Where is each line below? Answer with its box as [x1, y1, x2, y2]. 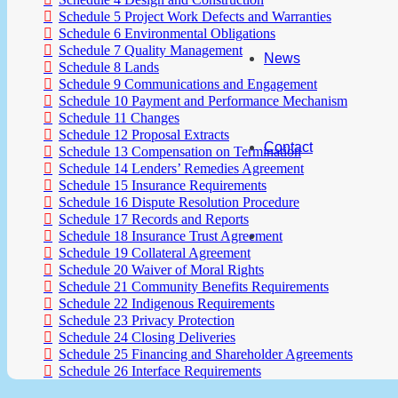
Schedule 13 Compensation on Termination [59, 143, 301, 159]
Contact [264, 139, 313, 155]
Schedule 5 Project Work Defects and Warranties [59, 8, 331, 24]
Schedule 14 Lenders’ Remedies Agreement [59, 160, 304, 176]
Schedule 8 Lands [59, 59, 159, 75]
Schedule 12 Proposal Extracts [59, 126, 229, 142]
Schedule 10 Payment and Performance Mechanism [59, 92, 347, 108]
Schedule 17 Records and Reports [59, 211, 249, 227]
